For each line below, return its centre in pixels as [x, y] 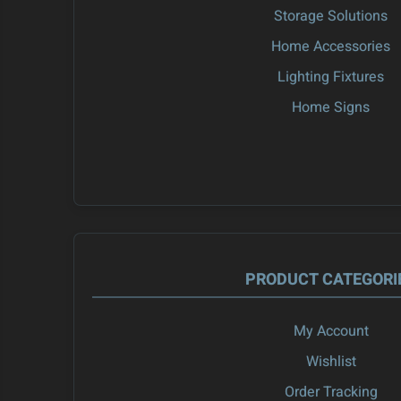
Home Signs [331, 108]
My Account [331, 332]
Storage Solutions [331, 17]
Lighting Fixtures [331, 77]
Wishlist [331, 362]
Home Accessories [331, 47]
